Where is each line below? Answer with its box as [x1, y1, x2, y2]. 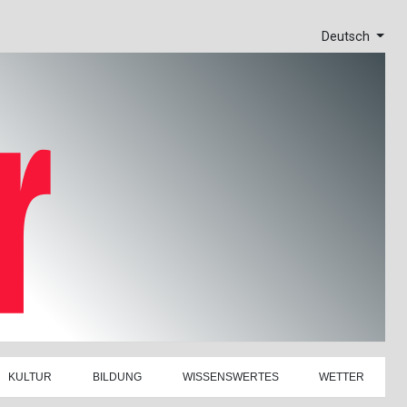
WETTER [319, 370, 365, 383]
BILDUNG [92, 370, 142, 383]
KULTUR [7, 370, 52, 383]
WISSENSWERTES [182, 370, 279, 383]
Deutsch [321, 29, 373, 45]
